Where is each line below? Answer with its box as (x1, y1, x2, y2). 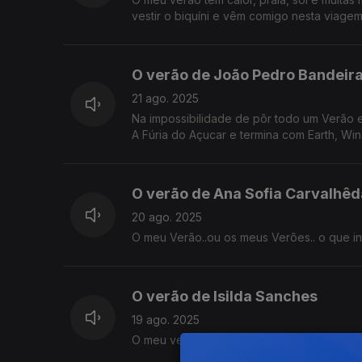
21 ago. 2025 (132, 91, 199, 106)
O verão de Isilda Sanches (132, 288, 318, 305)
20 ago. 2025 (132, 210, 202, 225)
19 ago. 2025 (132, 313, 200, 327)
